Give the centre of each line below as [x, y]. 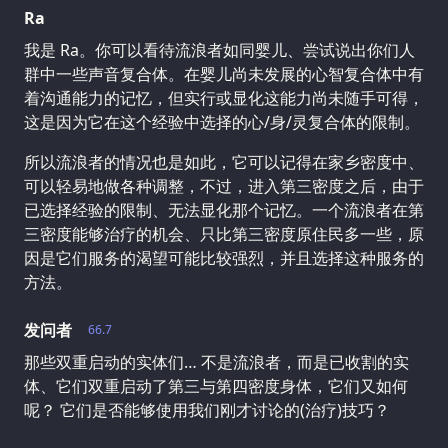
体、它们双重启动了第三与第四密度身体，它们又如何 [216, 385]
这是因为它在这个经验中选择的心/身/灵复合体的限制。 [222, 121]
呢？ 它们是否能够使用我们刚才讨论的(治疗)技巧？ [207, 409]
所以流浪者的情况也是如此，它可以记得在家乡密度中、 [224, 161]
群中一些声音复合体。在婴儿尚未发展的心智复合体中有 [224, 73]
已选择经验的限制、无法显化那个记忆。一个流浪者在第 [224, 209]
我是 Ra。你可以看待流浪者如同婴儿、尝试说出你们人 [219, 49]
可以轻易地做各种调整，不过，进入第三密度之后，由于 [224, 185]
